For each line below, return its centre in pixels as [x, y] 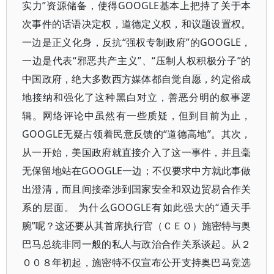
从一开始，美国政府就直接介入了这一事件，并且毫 [137, 152]
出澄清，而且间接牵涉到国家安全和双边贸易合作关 [137, 189]
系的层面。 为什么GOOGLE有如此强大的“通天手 [137, 207]
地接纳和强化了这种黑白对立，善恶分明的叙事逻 [137, 97]
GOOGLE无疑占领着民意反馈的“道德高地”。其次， [137, 134]
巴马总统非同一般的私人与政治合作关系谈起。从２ [137, 244]
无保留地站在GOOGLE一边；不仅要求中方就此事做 [137, 171]
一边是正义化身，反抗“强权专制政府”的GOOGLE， [137, 42]
